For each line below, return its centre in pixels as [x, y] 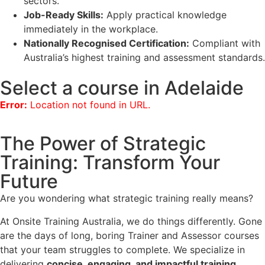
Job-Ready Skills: [64, 14]
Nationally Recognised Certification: [106, 43]
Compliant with [225, 43]
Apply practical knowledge [165, 14]
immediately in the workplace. [91, 29]
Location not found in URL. [89, 104]
